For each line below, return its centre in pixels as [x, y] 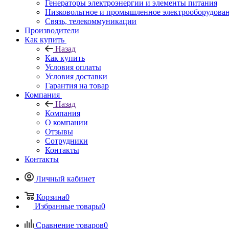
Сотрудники [66, 141]
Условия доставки [76, 76]
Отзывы [59, 131]
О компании [66, 122]
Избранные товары [68, 206]
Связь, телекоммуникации [91, 21]
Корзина [51, 197]
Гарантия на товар [77, 85]
